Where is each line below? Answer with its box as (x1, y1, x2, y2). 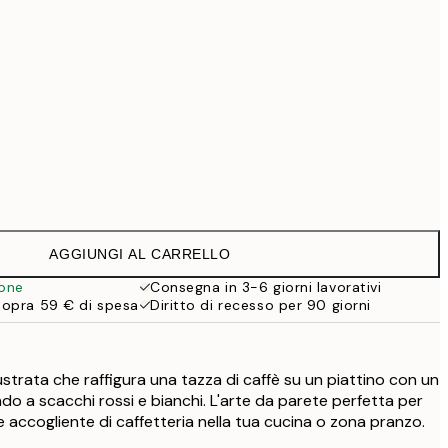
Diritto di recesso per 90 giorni (150, 296, 371, 314)
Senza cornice (99, 180, 197, 197)
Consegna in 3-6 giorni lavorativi (150, 278, 382, 296)
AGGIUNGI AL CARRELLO (49, 246, 231, 262)
